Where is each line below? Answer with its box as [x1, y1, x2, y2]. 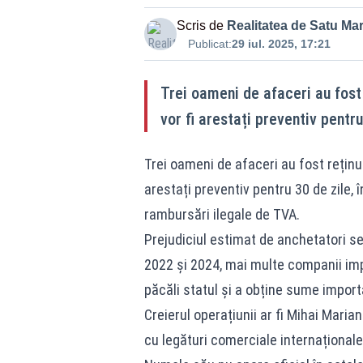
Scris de [176, 19, 224, 32]
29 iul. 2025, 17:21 [231, 37, 331, 50]
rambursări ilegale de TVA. [143, 206, 300, 223]
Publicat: [187, 37, 232, 50]
